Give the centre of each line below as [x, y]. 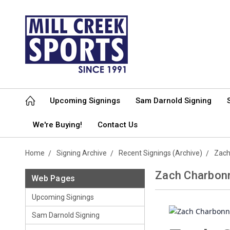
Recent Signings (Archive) [160, 153]
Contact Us [118, 125]
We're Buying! [57, 125]
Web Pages [53, 178]
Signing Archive [82, 153]
